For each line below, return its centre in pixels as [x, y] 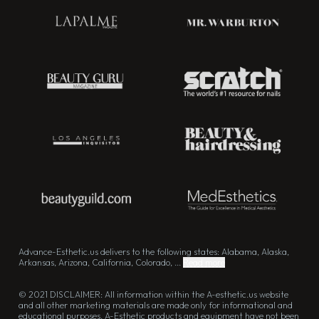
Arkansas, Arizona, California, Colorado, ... [101, 263]
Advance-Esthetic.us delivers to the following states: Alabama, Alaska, [154, 252]
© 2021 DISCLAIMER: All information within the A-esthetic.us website [153, 295]
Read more [204, 263]
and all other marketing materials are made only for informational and [156, 305]
